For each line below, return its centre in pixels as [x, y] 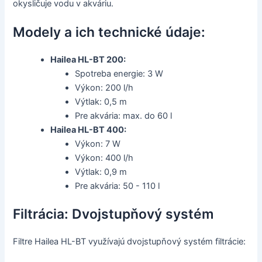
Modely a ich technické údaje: [109, 32]
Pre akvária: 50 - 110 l [118, 186]
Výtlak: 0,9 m [101, 172]
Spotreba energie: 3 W [119, 74]
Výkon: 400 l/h [104, 158]
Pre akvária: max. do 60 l [124, 116]
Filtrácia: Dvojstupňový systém [113, 214]
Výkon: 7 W [98, 144]
